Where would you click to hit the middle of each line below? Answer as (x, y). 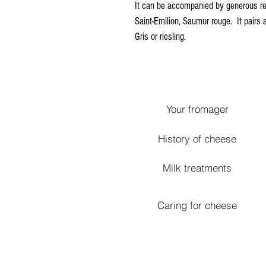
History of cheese (197, 138)
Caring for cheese (197, 205)
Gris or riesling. (160, 37)
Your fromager (197, 109)
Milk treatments (197, 167)
